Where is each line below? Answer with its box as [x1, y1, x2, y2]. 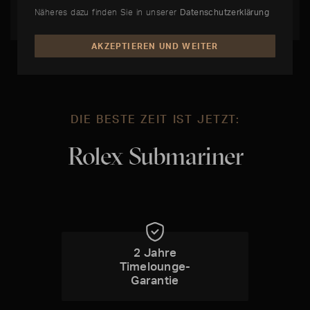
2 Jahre [133, 245, 177, 260]
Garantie [131, 273, 179, 288]
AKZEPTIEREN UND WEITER [91, 40, 219, 51]
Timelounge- [119, 259, 191, 274]
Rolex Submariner [67, 140, 243, 172]
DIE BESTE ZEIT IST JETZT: [70, 112, 240, 127]
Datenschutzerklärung [180, 6, 269, 17]
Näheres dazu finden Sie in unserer [35, 6, 180, 17]
